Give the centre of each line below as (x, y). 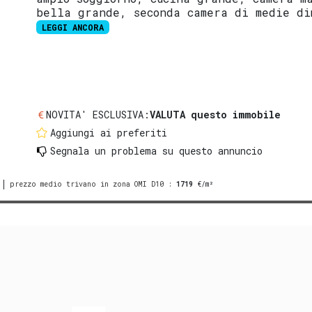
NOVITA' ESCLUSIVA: (98, 114)
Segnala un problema (104, 150)
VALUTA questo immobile (216, 114)
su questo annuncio (210, 150)
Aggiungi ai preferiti (109, 132)
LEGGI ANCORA (73, 28)
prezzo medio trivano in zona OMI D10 (87, 184)
